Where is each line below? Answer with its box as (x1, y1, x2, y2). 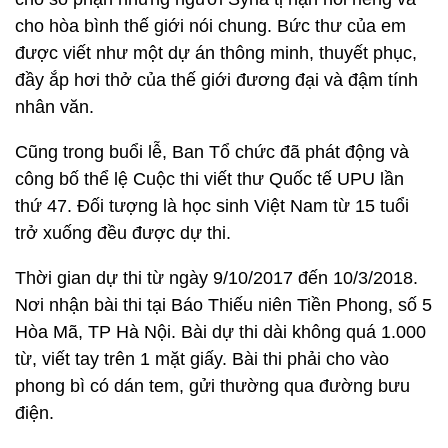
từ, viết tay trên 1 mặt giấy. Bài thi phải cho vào (15, 349, 389, 369)
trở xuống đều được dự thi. (15, 223, 231, 243)
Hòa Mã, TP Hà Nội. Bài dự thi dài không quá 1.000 (15, 322, 426, 342)
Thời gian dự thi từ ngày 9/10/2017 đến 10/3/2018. (15, 268, 418, 288)
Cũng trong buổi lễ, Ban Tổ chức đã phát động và (15, 142, 409, 162)
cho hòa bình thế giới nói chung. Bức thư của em (15, 16, 406, 36)
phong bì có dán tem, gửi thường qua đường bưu (15, 376, 410, 396)
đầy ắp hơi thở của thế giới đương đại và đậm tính (15, 70, 418, 90)
